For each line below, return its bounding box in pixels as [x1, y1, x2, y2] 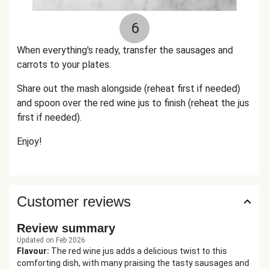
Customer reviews [17, 193, 131, 210]
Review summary [17, 222, 115, 235]
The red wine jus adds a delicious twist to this [51, 246, 227, 256]
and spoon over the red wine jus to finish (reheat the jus [17, 97, 249, 109]
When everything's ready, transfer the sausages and [17, 44, 233, 56]
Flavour [17, 246, 47, 256]
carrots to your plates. [17, 59, 111, 70]
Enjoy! [17, 136, 42, 147]
